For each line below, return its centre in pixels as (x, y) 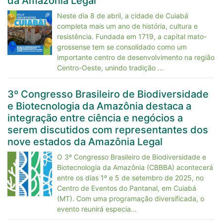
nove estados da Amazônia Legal (85, 142)
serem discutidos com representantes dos (108, 130)
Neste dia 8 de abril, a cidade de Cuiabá (123, 16)
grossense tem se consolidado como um (122, 47)
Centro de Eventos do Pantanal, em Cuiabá (127, 188)
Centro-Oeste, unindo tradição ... (110, 68)
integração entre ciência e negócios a (95, 118)
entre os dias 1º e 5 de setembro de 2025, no (130, 178)
